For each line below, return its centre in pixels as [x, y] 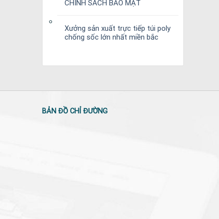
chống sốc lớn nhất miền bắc [111, 37]
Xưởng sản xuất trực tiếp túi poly [118, 28]
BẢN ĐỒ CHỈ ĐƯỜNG [75, 111]
